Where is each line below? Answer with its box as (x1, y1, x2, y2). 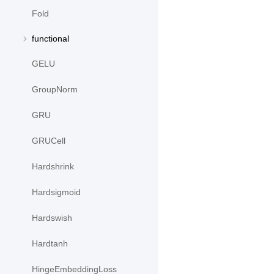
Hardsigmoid (32, 187, 81, 198)
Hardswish (32, 213, 72, 223)
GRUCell (32, 136, 65, 146)
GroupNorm (32, 84, 78, 95)
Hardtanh (32, 239, 68, 249)
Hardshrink (32, 161, 74, 172)
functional (32, 34, 69, 44)
